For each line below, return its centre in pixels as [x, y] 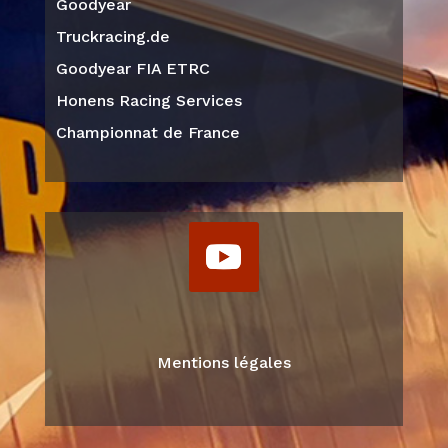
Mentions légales [223, 362]
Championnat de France [147, 132]
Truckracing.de [112, 36]
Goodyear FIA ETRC [132, 68]
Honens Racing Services [148, 100]
